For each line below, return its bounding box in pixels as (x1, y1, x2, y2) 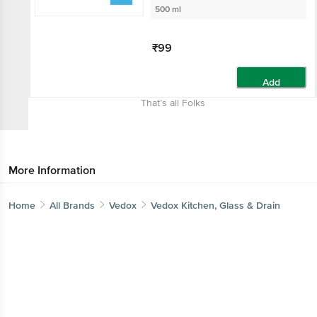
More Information (8, 163, 96, 178)
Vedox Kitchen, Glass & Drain (151, 200, 280, 212)
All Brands (50, 200, 95, 212)
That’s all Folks (140, 97, 205, 109)
